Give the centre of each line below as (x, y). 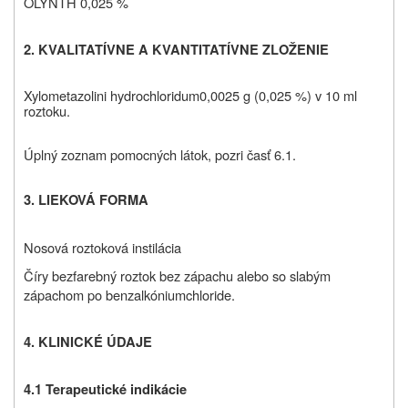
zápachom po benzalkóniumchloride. (129, 295)
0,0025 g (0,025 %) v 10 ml (278, 96)
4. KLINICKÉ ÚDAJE (88, 342)
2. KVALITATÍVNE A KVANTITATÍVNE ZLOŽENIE (176, 50)
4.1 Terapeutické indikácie (105, 390)
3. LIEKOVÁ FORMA (86, 200)
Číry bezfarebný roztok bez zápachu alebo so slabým (177, 276)
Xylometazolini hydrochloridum (112, 96)
